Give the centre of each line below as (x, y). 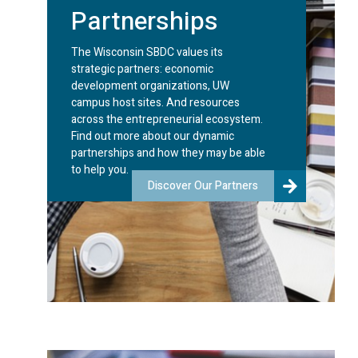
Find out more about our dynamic (153, 136)
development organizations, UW (150, 86)
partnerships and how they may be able (168, 153)
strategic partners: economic (142, 69)
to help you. (100, 169)
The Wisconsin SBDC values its (147, 52)
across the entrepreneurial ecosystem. (167, 119)
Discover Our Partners (203, 185)
